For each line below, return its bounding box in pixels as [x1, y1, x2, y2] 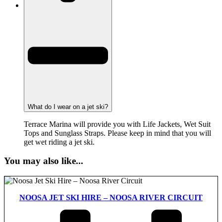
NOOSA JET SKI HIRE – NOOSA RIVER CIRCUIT [19, 193, 203, 202]
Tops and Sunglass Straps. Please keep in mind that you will [24, 128, 211, 137]
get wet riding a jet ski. [24, 137, 95, 146]
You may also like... [4, 156, 83, 166]
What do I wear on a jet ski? [28, 103, 108, 111]
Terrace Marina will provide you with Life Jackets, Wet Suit [24, 119, 211, 128]
